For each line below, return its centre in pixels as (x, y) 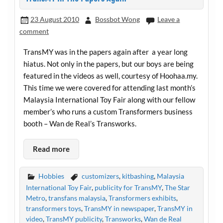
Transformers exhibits (142, 198)
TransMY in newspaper (119, 209)
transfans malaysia (77, 198)
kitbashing (138, 176)
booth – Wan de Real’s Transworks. (80, 123)
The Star (177, 188)
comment (34, 31)
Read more (51, 149)
